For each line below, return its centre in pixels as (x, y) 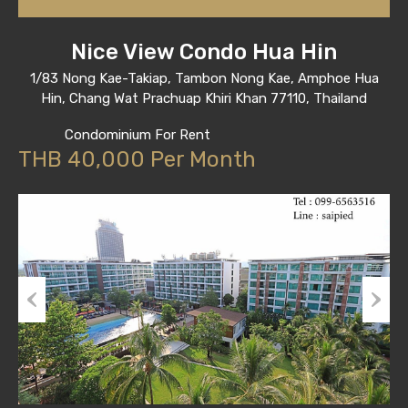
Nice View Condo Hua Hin (204, 52)
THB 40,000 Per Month (137, 160)
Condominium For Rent (137, 135)
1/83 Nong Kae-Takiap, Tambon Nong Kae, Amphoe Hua (204, 79)
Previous (44, 332)
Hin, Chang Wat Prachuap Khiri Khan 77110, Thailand (204, 99)
